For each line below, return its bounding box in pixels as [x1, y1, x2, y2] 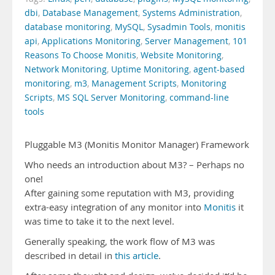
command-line [169, 92, 229, 103]
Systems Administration [142, 7, 240, 18]
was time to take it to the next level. [25, 215, 174, 227]
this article [115, 250, 158, 261]
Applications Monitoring [42, 36, 141, 47]
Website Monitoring [141, 50, 222, 61]
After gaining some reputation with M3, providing [25, 187, 234, 199]
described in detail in [25, 250, 115, 261]
